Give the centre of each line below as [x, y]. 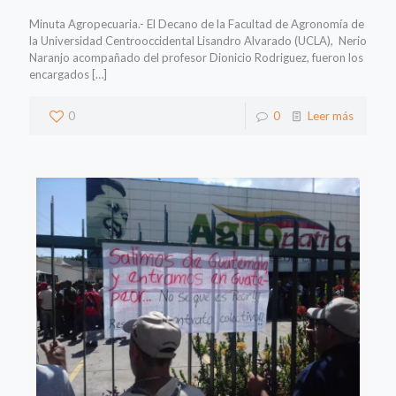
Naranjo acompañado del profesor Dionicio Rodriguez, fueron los [196, 58]
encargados [59, 75]
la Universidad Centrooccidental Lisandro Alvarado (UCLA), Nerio [198, 41]
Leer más [331, 116]
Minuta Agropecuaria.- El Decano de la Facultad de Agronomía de [197, 24]
